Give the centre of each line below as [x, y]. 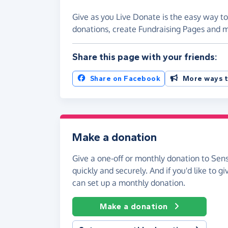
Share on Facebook [125, 78]
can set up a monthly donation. [129, 182]
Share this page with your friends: [145, 57]
